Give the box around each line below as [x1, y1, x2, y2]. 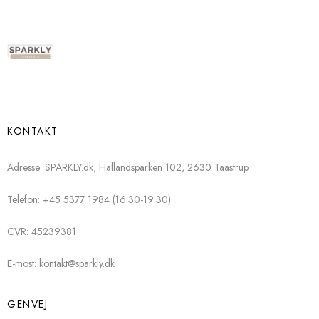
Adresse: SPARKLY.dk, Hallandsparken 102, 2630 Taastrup [7, 159, 249, 174]
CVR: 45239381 [7, 224, 76, 239]
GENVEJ [7, 296, 48, 311]
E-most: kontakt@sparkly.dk [7, 256, 115, 271]
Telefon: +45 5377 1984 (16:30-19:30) [7, 192, 171, 206]
